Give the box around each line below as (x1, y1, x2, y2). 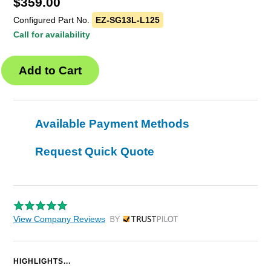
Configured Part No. (13, 15, 92, 25)
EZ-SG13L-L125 (96, 15, 160, 25)
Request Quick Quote (35, 145, 154, 158)
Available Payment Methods (35, 117, 189, 131)
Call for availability (13, 30, 90, 40)
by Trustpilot (109, 217, 156, 227)
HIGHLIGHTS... (13, 257, 71, 266)
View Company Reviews (13, 214, 105, 224)
